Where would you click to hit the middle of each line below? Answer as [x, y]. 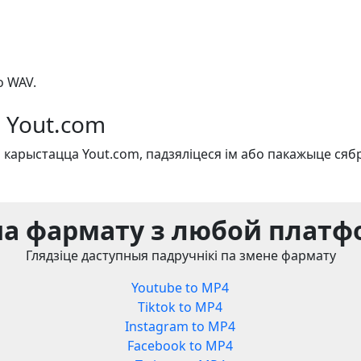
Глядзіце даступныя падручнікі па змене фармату [180, 256]
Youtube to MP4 [180, 288]
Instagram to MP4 [180, 327]
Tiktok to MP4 [180, 307]
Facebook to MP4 [180, 346]
